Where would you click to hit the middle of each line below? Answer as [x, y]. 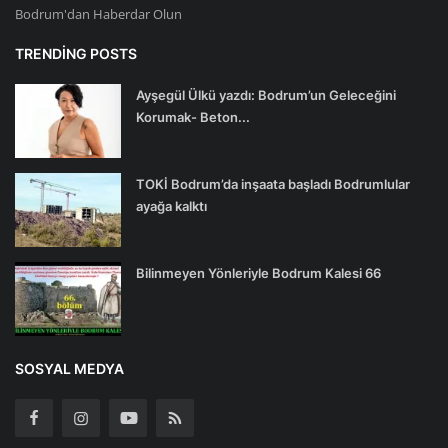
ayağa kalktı [171, 205]
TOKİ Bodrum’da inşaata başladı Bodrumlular [273, 183]
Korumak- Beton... [193, 116]
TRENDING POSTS [76, 53]
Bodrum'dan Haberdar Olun [98, 13]
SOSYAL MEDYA [69, 368]
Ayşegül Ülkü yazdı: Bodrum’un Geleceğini [266, 94]
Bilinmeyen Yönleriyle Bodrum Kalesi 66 [258, 272]
